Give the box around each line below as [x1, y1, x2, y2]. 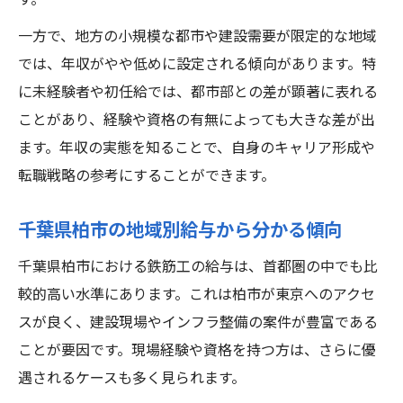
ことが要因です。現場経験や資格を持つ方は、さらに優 [18, 339, 376, 363]
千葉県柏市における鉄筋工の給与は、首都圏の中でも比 [18, 255, 378, 280]
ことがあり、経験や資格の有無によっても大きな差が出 [18, 109, 375, 133]
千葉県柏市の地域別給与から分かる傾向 [18, 216, 342, 246]
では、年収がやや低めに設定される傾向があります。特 [18, 53, 376, 77]
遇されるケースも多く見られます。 [18, 367, 246, 391]
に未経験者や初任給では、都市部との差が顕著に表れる [18, 81, 378, 105]
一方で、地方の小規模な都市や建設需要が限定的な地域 [18, 25, 377, 49]
